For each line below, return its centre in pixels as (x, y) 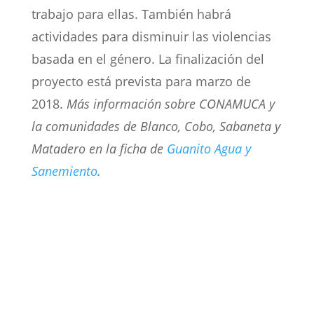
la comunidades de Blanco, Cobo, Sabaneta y (156, 127)
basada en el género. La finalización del (148, 59)
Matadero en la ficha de (99, 149)
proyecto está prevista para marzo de (141, 82)
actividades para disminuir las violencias (151, 37)
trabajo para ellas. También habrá (131, 14)
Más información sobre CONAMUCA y (170, 104)
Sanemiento (64, 171)
